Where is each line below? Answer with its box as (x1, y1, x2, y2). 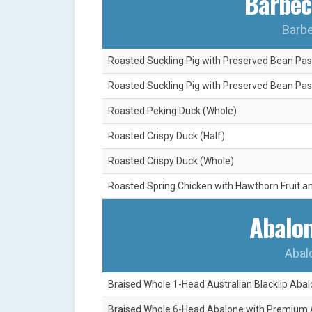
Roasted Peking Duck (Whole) (108, 105, 237, 117)
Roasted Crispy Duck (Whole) (108, 155, 234, 167)
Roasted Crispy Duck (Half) (108, 130, 225, 142)
